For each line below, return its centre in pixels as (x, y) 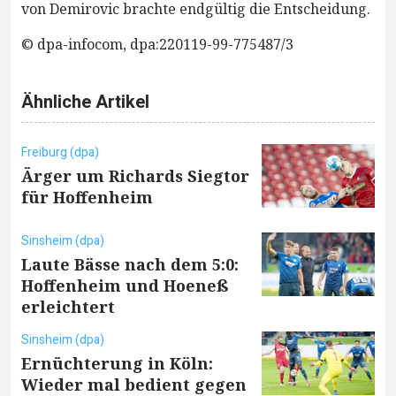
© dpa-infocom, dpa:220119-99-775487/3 (157, 44)
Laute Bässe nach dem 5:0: (130, 264)
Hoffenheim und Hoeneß (125, 285)
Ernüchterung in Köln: (117, 363)
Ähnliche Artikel (85, 102)
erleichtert (68, 306)
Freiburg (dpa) (60, 152)
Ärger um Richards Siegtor (135, 175)
